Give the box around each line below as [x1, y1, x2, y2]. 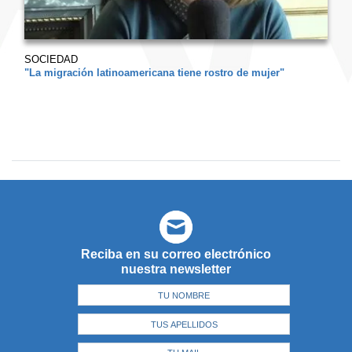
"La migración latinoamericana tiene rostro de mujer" [24, 67, 284, 79]
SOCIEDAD [24, 53, 78, 66]
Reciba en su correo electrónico [81, 247, 271, 262]
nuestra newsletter [121, 262, 231, 277]
